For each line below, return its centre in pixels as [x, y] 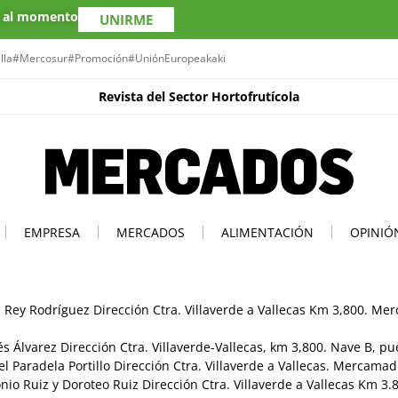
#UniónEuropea [167, 58]
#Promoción [98, 58]
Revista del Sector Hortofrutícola [199, 96]
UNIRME [126, 20]
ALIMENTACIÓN [267, 232]
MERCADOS [151, 232]
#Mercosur [40, 58]
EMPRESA [52, 232]
